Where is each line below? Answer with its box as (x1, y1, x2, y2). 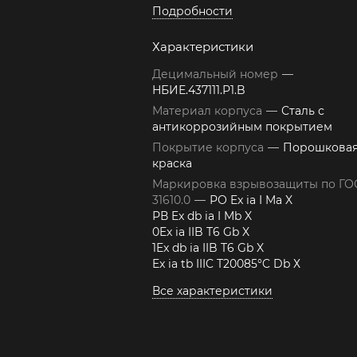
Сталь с (281, 104, 324, 118)
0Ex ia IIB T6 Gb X (152, 225, 249, 239)
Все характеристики (152, 284, 273, 298)
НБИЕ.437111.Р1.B (152, 83, 245, 97)
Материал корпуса (152, 104, 265, 118)
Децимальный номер (152, 67, 281, 81)
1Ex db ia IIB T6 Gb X (152, 241, 264, 255)
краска (152, 156, 192, 171)
